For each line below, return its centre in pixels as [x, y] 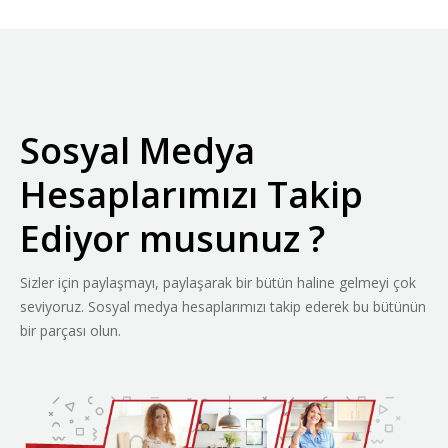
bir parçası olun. [70, 330]
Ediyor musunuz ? [172, 238]
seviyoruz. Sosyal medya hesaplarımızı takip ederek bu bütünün [223, 306]
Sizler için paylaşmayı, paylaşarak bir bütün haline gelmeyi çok [218, 282]
